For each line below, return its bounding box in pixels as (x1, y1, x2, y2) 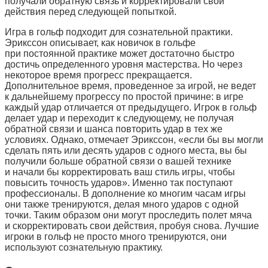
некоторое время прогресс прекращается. (5, 70, 192, 81)
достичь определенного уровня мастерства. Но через (5, 59, 242, 70)
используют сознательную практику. (5, 242, 163, 253)
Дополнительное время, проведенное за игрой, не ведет (5, 81, 256, 92)
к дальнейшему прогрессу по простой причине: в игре (5, 92, 243, 102)
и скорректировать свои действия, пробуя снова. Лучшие (5, 221, 259, 232)
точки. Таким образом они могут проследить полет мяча (5, 210, 252, 221)
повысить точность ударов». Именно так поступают (5, 178, 233, 188)
